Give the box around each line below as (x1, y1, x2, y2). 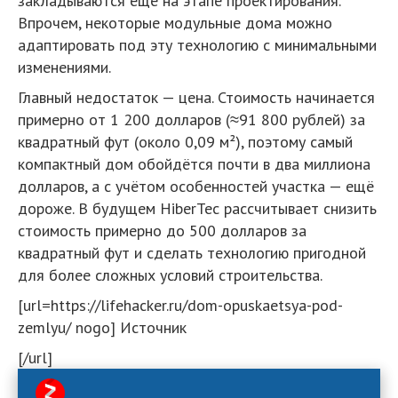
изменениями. (18, 57, 111, 77)
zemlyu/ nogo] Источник (18, 317, 187, 338)
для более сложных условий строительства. (18, 265, 322, 285)
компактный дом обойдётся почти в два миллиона (18, 154, 370, 174)
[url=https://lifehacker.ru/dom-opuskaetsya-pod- (18, 295, 343, 315)
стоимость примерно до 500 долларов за (18, 220, 306, 241)
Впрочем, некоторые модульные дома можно (18, 12, 332, 33)
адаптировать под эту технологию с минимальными (18, 35, 377, 55)
